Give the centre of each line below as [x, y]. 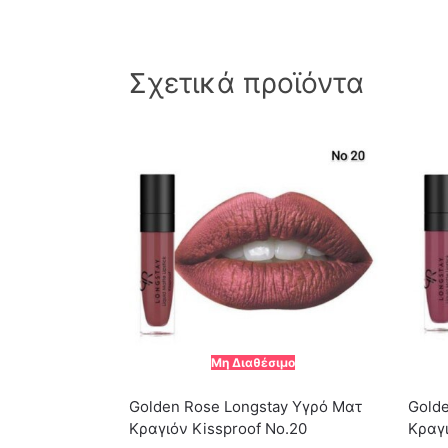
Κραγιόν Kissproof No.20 [217, 428]
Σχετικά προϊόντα [246, 82]
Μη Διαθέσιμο [253, 362]
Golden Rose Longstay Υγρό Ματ [245, 406]
